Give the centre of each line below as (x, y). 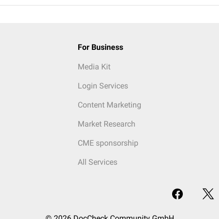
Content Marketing (109, 105)
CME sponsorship (108, 143)
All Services (97, 162)
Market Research (106, 124)
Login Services (103, 86)
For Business (100, 47)
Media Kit (94, 67)
